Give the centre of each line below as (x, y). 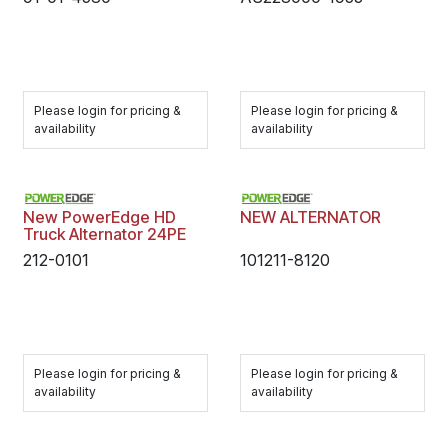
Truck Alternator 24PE (104, 234)
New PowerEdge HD (99, 217)
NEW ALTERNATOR (310, 217)
